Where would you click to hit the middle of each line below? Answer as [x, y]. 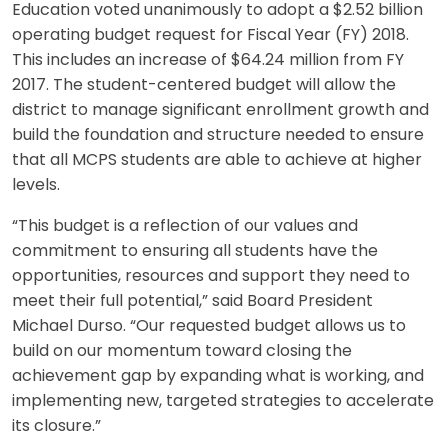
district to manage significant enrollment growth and [220, 110]
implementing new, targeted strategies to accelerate [223, 401]
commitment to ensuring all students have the [195, 251]
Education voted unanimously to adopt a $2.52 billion [217, 10]
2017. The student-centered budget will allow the [204, 85]
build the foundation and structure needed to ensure [218, 135]
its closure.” [56, 426]
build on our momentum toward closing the [182, 351]
